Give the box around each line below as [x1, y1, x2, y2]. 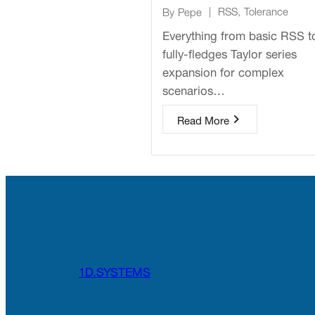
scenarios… [162, 77, 225, 101]
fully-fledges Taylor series [162, 41, 297, 64]
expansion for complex [162, 59, 284, 82]
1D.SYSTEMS [79, 258, 150, 281]
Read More [177, 109, 229, 129]
